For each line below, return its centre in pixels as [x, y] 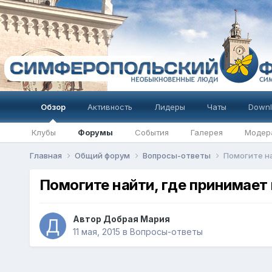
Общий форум [103, 155]
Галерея [206, 132]
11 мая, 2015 [96, 232]
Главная [46, 155]
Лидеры [169, 107]
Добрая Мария [136, 219]
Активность [110, 107]
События [151, 132]
